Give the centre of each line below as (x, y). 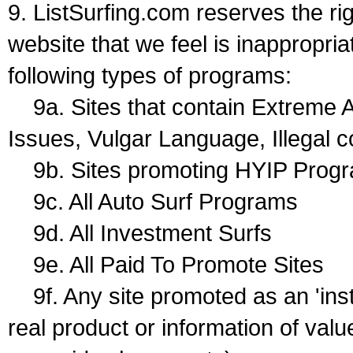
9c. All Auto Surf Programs (153, 202)
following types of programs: (150, 76)
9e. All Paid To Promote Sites (166, 265)
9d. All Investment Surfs (140, 233)
